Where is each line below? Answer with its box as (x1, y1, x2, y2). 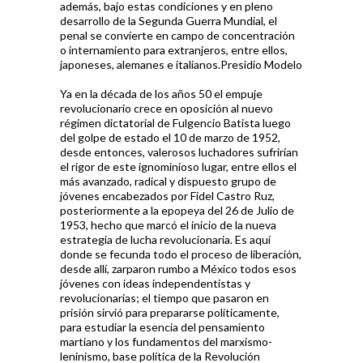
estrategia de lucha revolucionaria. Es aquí (60, 233, 271, 246)
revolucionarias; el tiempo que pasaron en (60, 291, 269, 305)
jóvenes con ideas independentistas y (60, 276, 250, 290)
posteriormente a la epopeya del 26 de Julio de (60, 203, 294, 217)
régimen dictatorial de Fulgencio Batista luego (60, 116, 291, 130)
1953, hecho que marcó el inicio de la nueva (60, 218, 276, 232)
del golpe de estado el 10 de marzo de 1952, (60, 130, 280, 144)
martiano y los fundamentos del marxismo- (60, 335, 272, 348)
